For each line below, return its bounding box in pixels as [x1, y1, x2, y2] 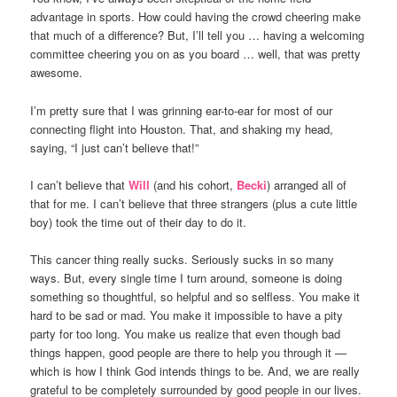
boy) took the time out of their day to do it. [30, 213, 247, 230]
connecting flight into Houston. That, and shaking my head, [30, 120, 334, 137]
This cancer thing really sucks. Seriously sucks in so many [30, 250, 335, 268]
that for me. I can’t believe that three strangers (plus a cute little [30, 194, 358, 212]
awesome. [30, 64, 83, 82]
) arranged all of [267, 175, 347, 193]
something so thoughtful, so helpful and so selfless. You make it [30, 287, 361, 305]
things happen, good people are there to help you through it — [30, 343, 347, 361]
